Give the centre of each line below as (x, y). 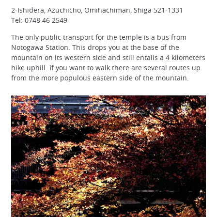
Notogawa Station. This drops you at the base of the (95, 47)
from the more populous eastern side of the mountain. (100, 78)
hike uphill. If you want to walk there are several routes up (106, 68)
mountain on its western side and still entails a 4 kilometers (108, 58)
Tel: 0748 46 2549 (39, 20)
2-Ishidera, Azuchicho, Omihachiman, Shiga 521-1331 (97, 10)
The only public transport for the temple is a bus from (99, 37)
